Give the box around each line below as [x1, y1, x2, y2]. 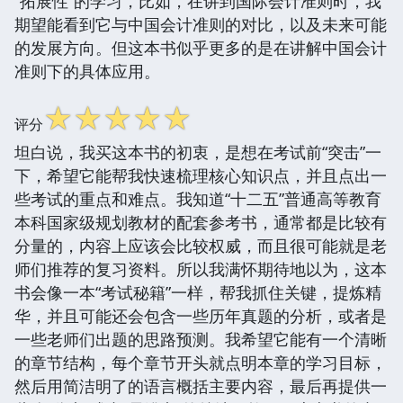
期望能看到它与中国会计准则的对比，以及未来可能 [14, 13, 387, 35]
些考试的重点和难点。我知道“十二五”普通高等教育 [14, 187, 381, 210]
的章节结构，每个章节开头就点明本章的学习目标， [14, 351, 387, 373]
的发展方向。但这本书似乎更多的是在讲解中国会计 [14, 36, 387, 58]
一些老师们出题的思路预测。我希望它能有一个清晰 [14, 327, 387, 350]
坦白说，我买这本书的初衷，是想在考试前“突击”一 [14, 140, 381, 163]
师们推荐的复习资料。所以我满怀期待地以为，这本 [14, 257, 387, 280]
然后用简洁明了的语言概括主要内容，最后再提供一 [14, 374, 387, 397]
